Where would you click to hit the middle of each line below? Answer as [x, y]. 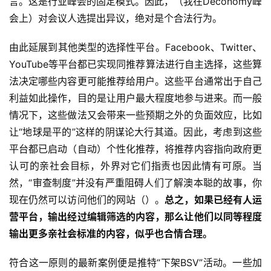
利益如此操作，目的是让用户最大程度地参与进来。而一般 [135, 98]
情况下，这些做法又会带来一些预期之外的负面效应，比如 [135, 115]
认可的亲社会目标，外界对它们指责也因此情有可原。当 [135, 166]
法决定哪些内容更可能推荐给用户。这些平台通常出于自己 [135, 81]
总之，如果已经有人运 [214, 200]
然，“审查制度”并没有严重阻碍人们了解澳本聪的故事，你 [135, 183]
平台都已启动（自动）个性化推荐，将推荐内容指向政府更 [135, 149]
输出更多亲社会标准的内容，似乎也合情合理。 [111, 234]
